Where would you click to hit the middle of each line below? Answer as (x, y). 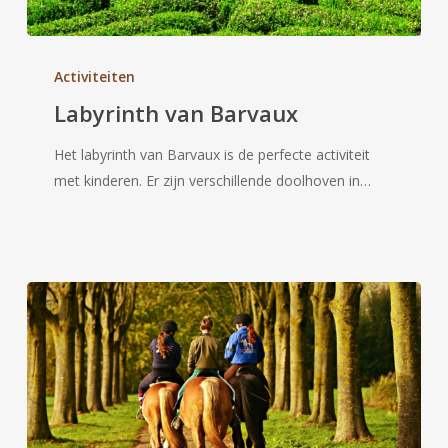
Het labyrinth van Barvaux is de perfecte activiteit (212, 154)
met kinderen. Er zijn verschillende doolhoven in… (213, 180)
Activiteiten (95, 76)
